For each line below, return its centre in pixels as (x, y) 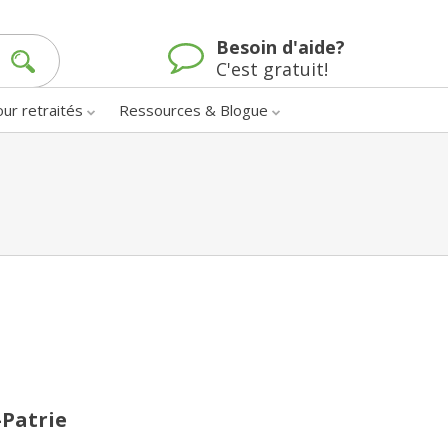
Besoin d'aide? (280, 47)
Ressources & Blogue (193, 109)
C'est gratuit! (272, 69)
